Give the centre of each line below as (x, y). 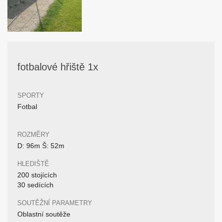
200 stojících (37, 175)
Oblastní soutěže (44, 214)
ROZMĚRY (33, 135)
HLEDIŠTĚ (33, 164)
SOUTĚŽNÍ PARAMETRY (55, 203)
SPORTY (31, 95)
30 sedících (35, 185)
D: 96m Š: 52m (41, 146)
